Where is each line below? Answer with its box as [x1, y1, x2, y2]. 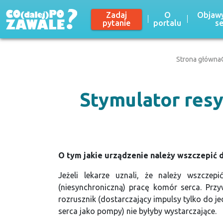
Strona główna [176, 55, 221, 63]
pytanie [102, 18, 130, 28]
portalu [153, 18, 182, 28]
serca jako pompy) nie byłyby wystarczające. [58, 206, 217, 216]
